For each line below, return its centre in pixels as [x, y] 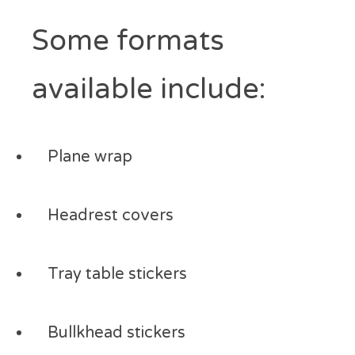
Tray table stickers [117, 274]
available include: [149, 89]
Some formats [128, 41]
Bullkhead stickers [116, 333]
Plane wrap [90, 157]
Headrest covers [111, 216]
